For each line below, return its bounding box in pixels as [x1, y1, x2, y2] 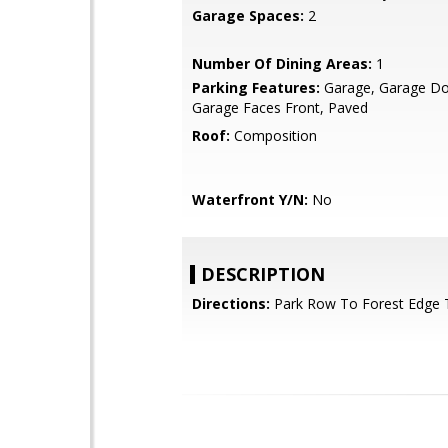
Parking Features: [192, 78, 320, 97]
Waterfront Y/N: [192, 190, 308, 209]
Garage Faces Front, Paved [192, 98, 368, 117]
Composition [230, 126, 317, 145]
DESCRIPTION [201, 262, 325, 286]
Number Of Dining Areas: [192, 54, 372, 73]
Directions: [192, 294, 270, 313]
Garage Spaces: [192, 6, 304, 25]
